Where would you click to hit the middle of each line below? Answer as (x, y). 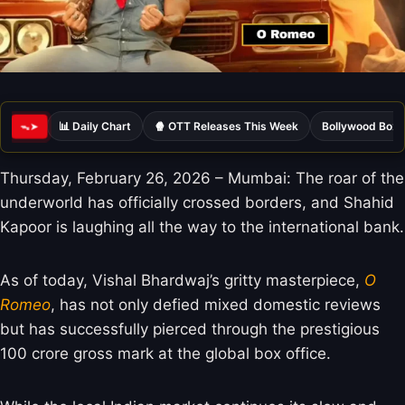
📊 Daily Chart (95, 126)
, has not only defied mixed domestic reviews (216, 304)
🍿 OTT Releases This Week (226, 126)
